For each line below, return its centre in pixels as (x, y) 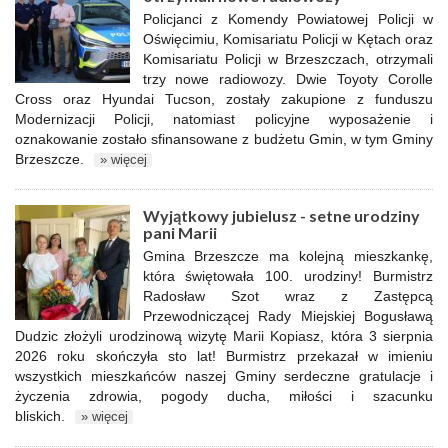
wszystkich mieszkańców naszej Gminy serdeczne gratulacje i (224, 376)
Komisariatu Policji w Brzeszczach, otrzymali (287, 59)
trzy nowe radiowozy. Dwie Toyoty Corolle (287, 79)
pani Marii (179, 232)
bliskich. (40, 416)
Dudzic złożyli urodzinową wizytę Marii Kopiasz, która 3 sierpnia (224, 336)
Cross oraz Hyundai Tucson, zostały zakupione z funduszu (224, 99)
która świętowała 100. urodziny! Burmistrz (287, 276)
